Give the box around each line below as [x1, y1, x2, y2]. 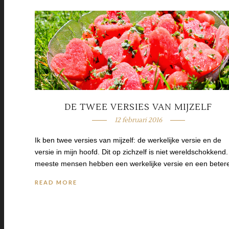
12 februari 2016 [114, 116, 163, 124]
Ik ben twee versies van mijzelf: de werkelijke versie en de [35, 135, 221, 144]
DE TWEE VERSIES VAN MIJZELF [64, 101, 213, 113]
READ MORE [35, 178, 77, 186]
